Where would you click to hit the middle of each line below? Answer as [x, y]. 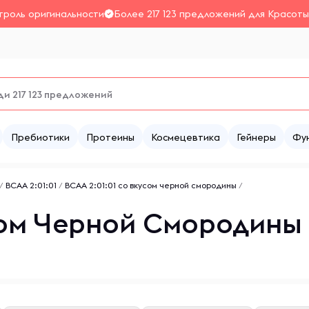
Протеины [110, 137]
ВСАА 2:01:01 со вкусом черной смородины [151, 185]
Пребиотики [40, 137]
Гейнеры [256, 137]
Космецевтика [186, 137]
